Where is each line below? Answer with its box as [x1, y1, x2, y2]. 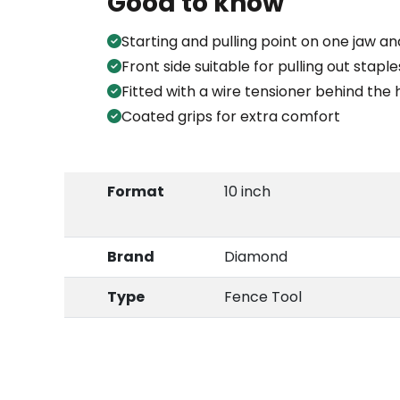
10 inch [224, 181, 271, 203]
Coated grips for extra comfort [121, 106, 340, 128]
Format [107, 181, 164, 203]
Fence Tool [224, 287, 302, 308]
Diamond [224, 246, 287, 268]
